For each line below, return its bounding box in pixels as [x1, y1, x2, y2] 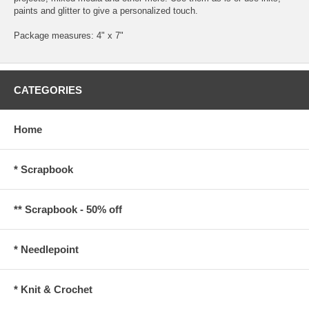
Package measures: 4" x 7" [14, 30, 123, 41]
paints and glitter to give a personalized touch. [14, 5, 198, 16]
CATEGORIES [14, 83, 82, 96]
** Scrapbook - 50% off [14, 203, 122, 215]
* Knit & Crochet [14, 283, 92, 295]
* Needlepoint [14, 243, 79, 255]
